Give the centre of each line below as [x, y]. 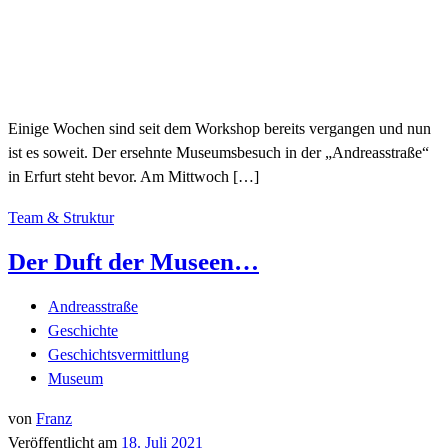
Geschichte [83, 330]
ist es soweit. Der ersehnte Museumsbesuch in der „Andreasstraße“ [218, 153]
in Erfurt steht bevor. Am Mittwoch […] [133, 177]
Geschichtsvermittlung [118, 354]
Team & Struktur [61, 217]
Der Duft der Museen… [133, 262]
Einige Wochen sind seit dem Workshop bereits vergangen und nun [219, 129]
